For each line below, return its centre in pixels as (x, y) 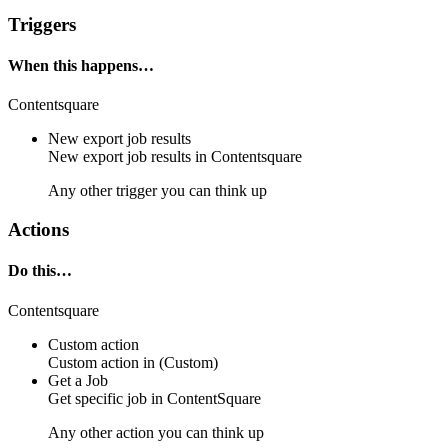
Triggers (42, 24)
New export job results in (129, 157)
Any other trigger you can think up (157, 191)
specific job (111, 398)
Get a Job (78, 380)
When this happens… (81, 66)
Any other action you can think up (156, 432)
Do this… (40, 271)
